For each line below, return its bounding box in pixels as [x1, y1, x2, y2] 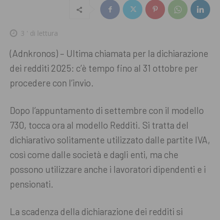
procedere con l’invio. [10, 77, 96, 89]
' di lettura [25, 28, 58, 38]
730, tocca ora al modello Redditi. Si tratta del [10, 119, 189, 131]
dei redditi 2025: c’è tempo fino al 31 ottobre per [10, 62, 198, 74]
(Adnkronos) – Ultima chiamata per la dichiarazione [10, 48, 208, 59]
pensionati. [10, 178, 55, 190]
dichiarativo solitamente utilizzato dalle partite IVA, [10, 134, 210, 146]
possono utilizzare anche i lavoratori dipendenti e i [10, 164, 206, 175]
